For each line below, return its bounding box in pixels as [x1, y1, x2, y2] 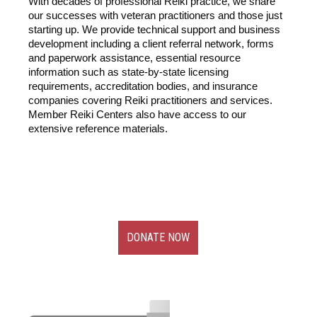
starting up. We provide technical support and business [28, 23, 281, 36]
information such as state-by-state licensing [28, 66, 229, 79]
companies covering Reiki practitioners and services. [28, 94, 273, 107]
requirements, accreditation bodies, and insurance [28, 80, 258, 93]
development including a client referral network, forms [28, 38, 275, 50]
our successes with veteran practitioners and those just [28, 9, 283, 22]
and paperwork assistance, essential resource [28, 52, 241, 64]
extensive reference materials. [28, 122, 168, 135]
